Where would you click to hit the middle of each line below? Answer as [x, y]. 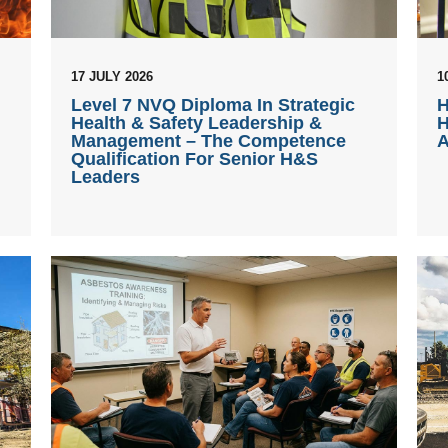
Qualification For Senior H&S [194, 158]
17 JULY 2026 [111, 76]
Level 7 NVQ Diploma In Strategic [212, 104]
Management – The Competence [208, 140]
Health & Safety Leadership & [196, 122]
